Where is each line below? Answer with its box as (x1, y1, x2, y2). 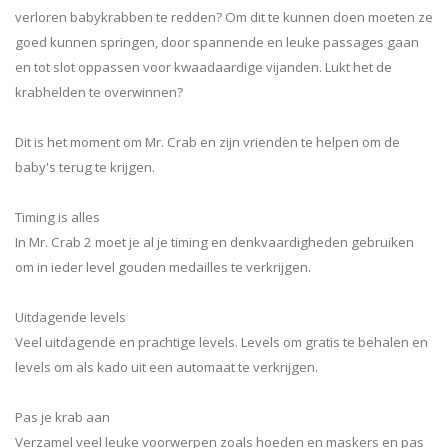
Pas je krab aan (15, 407, 110, 426)
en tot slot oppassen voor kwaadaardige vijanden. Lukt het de (15, 57, 392, 76)
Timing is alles (15, 207, 100, 226)
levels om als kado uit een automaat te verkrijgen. (15, 357, 318, 376)
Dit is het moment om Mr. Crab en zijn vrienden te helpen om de (15, 132, 400, 151)
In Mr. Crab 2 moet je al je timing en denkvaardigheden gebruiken (15, 232, 414, 251)
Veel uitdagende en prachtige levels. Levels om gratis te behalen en (15, 332, 428, 351)
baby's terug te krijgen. (15, 157, 155, 176)
